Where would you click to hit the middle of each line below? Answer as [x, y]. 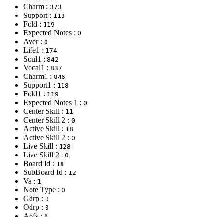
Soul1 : [35, 59]
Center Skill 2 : [47, 120]
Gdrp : [34, 198]
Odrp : [34, 207]
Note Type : [42, 189]
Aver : [34, 41]
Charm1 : [39, 76]
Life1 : [34, 50]
